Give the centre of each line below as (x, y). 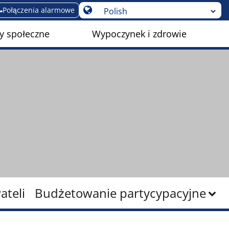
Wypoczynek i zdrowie (140, 34)
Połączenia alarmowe (39, 10)
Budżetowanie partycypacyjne (120, 193)
